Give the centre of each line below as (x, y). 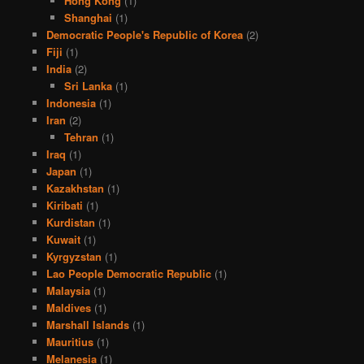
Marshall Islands (87, 325)
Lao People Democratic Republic (128, 274)
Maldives (68, 308)
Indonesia (71, 103)
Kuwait (63, 240)
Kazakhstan (75, 188)
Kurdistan (70, 223)
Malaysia (68, 291)
